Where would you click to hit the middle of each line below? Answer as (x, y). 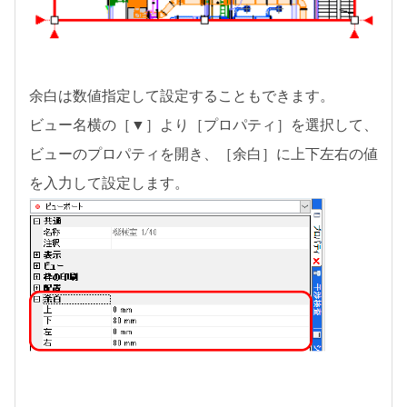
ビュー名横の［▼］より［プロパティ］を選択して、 (203, 125)
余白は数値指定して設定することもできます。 (182, 96)
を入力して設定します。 (109, 184)
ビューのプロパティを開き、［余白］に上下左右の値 (203, 154)
